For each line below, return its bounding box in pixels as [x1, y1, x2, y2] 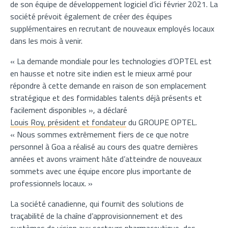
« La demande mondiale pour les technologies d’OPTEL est [10, 55, 212, 67]
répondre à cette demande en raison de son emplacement [10, 79, 207, 92]
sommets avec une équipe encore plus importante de [10, 165, 191, 177]
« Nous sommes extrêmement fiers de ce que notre [10, 128, 189, 140]
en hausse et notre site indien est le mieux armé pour [10, 67, 192, 79]
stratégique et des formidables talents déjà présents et [10, 92, 202, 104]
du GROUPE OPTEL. [126, 116, 197, 128]
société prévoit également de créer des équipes [10, 10, 172, 22]
